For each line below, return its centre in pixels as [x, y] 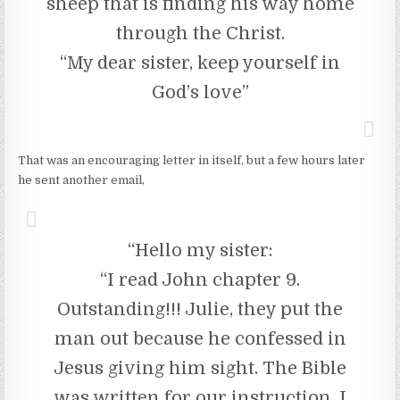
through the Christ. [200, 33]
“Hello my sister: [200, 250]
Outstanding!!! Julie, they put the [200, 309]
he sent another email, [82, 179]
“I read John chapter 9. [200, 279]
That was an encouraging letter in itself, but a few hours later [192, 160]
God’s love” [200, 92]
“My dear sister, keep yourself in [200, 62]
